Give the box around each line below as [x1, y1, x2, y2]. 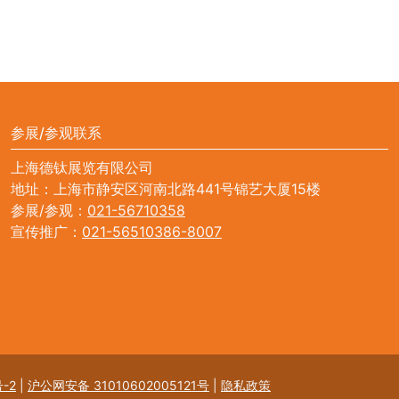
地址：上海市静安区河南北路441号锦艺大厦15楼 [11, 179, 321, 198]
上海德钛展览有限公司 [11, 158, 153, 176]
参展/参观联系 [11, 123, 102, 142]
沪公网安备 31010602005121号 [28, 377, 209, 393]
